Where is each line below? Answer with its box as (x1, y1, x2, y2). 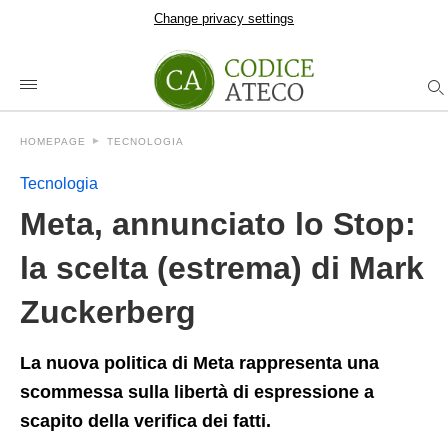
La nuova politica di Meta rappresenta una (20, 353, 379, 373)
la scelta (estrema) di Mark (20, 250, 424, 286)
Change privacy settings (154, 11, 294, 26)
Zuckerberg (20, 294, 196, 330)
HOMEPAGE (20, 136, 86, 147)
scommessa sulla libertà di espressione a (20, 382, 374, 402)
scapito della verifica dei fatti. (20, 411, 271, 431)
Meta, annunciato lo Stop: (20, 206, 416, 242)
